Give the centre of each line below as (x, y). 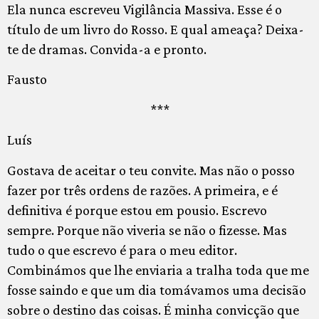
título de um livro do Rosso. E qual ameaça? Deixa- (156, 29)
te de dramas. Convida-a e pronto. (107, 49)
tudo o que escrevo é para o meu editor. (122, 250)
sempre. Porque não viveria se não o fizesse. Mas (147, 230)
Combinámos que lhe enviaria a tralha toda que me (158, 270)
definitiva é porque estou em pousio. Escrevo (137, 210)
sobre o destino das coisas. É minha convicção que (153, 309)
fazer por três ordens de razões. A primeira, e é (142, 190)
